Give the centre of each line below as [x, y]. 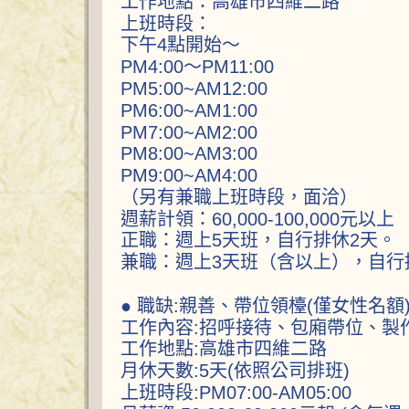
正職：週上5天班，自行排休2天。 [258, 241]
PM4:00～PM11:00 [197, 66]
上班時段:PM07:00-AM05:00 [236, 392]
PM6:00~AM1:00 [189, 110]
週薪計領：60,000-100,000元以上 [257, 219]
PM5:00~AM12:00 [194, 88]
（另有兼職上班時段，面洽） [239, 197]
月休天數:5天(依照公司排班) [235, 371]
